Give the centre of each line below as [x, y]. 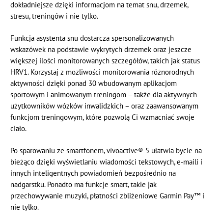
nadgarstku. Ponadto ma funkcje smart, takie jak [84, 185]
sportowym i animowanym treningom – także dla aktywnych [104, 95]
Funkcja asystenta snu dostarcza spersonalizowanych [92, 38]
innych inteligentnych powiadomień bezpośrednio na [93, 173]
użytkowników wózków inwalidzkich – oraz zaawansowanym [105, 106]
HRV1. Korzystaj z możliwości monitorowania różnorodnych [102, 72]
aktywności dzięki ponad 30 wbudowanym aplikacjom [94, 83]
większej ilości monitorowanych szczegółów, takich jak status [105, 61]
